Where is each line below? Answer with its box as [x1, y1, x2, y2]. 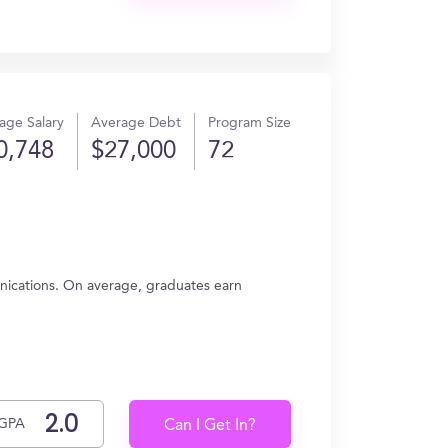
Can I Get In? [164, 418, 257, 434]
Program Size [208, 116, 291, 130]
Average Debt [91, 116, 181, 130]
